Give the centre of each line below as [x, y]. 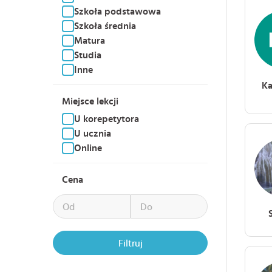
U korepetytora [107, 119]
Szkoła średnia [105, 26]
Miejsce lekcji [90, 101]
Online [88, 148]
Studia [88, 55]
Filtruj [130, 243]
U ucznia [93, 134]
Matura [90, 41]
